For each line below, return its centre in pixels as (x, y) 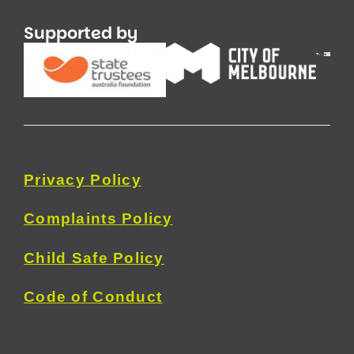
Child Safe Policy (94, 258)
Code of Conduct (93, 297)
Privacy (55, 180)
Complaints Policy (98, 219)
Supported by (81, 32)
